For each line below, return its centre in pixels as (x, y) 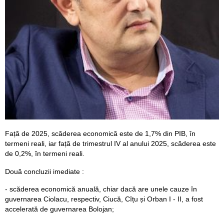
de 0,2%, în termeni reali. (45, 153)
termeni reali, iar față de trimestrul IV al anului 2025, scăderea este (110, 143)
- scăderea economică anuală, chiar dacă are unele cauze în (101, 189)
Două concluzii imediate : (44, 171)
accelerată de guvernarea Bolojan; (59, 209)
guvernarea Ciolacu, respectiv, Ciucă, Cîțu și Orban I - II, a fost (104, 199)
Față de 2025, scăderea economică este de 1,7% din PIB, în (100, 133)
